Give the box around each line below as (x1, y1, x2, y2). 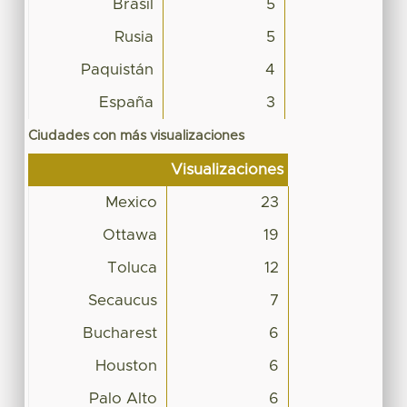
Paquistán (80, 62, 154, 77)
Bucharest (82, 325, 157, 341)
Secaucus (87, 293, 157, 308)
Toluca (106, 260, 157, 275)
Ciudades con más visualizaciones (27, 128, 244, 143)
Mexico (104, 194, 157, 210)
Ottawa (102, 227, 157, 243)
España (98, 94, 154, 110)
